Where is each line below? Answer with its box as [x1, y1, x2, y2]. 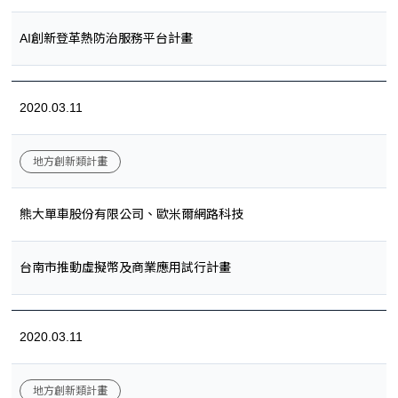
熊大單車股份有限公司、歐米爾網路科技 [20, 207, 243, 222]
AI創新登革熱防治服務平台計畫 [20, 31, 193, 46]
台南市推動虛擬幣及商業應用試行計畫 [20, 260, 231, 275]
